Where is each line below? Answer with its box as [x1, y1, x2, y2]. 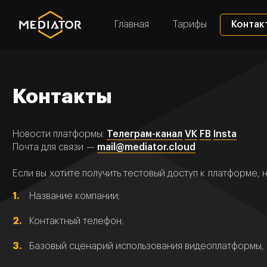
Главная [114, 20, 149, 30]
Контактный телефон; [29, 216, 123, 226]
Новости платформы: [13, 129, 107, 139]
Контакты [13, 86, 112, 107]
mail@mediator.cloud [97, 142, 195, 152]
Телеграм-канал [107, 129, 182, 139]
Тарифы [172, 20, 207, 30]
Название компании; [29, 191, 120, 201]
